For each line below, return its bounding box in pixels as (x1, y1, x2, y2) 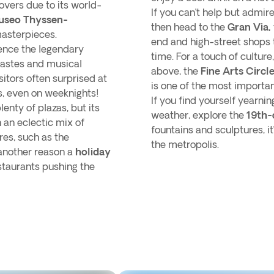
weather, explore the (151, 109, 246, 120)
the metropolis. (151, 139, 221, 150)
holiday (75, 146, 111, 157)
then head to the (151, 21, 228, 32)
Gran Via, (228, 21, 271, 32)
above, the (151, 65, 201, 76)
